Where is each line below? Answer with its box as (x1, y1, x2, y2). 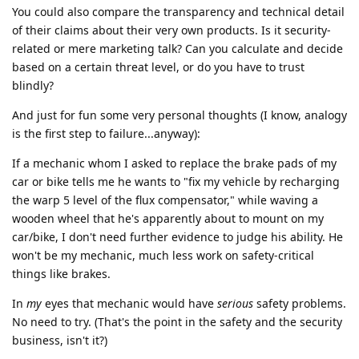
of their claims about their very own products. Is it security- (12, 22, 331, 38)
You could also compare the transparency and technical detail (12, 3, 345, 19)
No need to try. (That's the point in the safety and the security (12, 313, 342, 329)
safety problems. (253, 295, 346, 311)
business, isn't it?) (12, 332, 107, 348)
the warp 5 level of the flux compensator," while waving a (12, 192, 318, 208)
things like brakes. (12, 265, 111, 281)
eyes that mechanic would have (42, 295, 217, 311)
